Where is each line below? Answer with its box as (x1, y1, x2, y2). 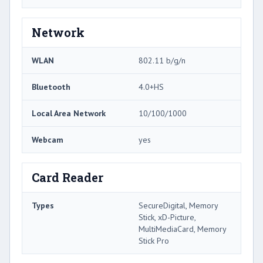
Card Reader (32, 170, 103, 186)
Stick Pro (139, 235, 169, 247)
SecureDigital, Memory (139, 200, 218, 211)
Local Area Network (32, 108, 106, 119)
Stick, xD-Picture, (139, 212, 195, 223)
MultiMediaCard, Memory (139, 224, 226, 235)
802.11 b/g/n (139, 55, 186, 66)
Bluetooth (32, 82, 70, 93)
